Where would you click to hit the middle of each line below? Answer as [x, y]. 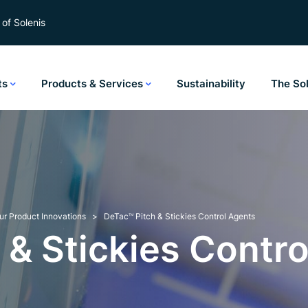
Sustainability [211, 84]
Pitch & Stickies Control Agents [194, 216]
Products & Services [93, 84]
